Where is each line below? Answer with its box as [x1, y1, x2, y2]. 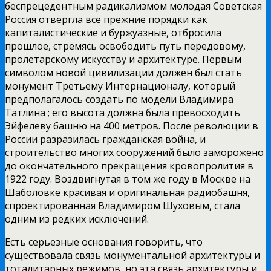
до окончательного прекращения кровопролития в [5, 158, 253, 172]
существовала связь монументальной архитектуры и [5, 248, 260, 262]
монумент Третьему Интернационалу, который [5, 79, 235, 93]
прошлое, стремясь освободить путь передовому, [5, 39, 246, 53]
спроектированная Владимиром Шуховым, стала [5, 198, 240, 212]
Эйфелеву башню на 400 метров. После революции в [5, 119, 258, 132]
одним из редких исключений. [5, 212, 149, 226]
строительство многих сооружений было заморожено [5, 145, 264, 159]
